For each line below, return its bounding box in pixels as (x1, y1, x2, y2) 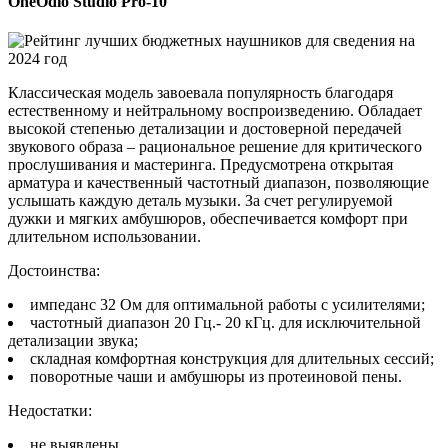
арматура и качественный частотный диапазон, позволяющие (8, 173, 429, 191)
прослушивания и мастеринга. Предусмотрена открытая (8, 155, 393, 173)
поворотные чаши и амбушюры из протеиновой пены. (30, 367, 402, 385)
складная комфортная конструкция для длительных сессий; (30, 349, 434, 367)
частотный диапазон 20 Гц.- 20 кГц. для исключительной (30, 313, 421, 331)
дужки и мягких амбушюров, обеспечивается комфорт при (8, 209, 408, 227)
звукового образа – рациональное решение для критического (8, 137, 422, 155)
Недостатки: (8, 401, 92, 419)
